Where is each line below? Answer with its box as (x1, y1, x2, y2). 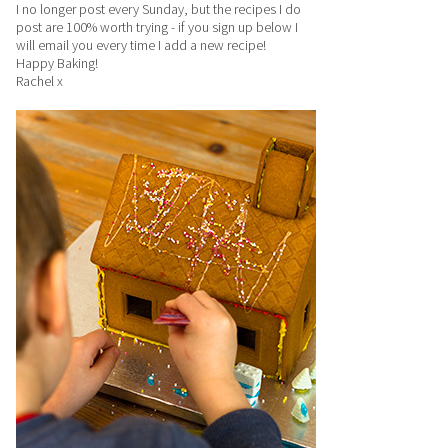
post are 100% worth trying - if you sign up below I (16, 18, 298, 36)
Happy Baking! (16, 54, 98, 72)
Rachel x (16, 72, 63, 90)
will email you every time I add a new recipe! (16, 36, 266, 54)
